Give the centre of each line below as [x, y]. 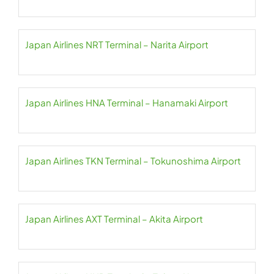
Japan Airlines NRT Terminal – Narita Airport [117, 44]
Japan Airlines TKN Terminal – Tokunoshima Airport [133, 161]
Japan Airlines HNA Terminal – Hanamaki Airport [127, 102]
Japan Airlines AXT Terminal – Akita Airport [114, 219]
